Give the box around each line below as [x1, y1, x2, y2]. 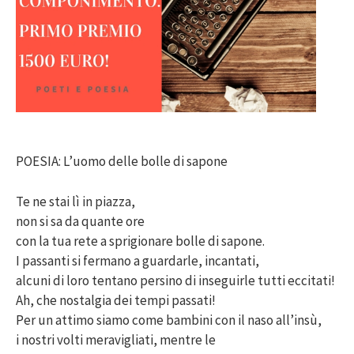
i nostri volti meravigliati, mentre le [16, 330, 216, 348]
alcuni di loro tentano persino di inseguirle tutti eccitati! [16, 271, 335, 289]
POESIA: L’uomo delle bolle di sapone [16, 153, 228, 171]
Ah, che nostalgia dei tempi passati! [16, 291, 216, 309]
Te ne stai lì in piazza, [16, 192, 135, 210]
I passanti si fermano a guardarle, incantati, [16, 251, 259, 269]
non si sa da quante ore [16, 212, 145, 230]
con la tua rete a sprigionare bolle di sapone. [16, 232, 265, 250]
